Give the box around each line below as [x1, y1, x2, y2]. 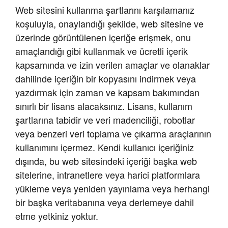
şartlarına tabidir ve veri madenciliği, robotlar [15, 113, 195, 127]
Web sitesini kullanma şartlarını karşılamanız [15, 3, 194, 17]
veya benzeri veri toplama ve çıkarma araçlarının [15, 127, 211, 140]
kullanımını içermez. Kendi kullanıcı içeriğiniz [15, 140, 194, 154]
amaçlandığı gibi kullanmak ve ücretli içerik [15, 44, 188, 58]
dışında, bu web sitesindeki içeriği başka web [15, 154, 197, 168]
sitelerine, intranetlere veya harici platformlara [15, 168, 200, 182]
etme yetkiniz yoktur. [15, 209, 98, 223]
